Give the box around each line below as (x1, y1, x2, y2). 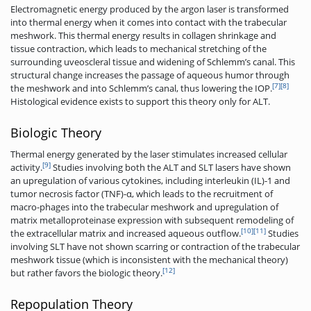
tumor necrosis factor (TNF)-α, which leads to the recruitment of (10, 187, 273, 200)
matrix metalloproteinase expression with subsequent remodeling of (10, 213, 294, 226)
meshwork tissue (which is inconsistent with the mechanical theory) (10, 253, 288, 266)
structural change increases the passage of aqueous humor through (10, 68, 289, 81)
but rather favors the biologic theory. (10, 266, 162, 279)
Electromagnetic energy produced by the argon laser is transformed (10, 2, 289, 15)
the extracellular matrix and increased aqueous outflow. (10, 226, 241, 239)
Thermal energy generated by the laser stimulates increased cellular (10, 147, 287, 160)
